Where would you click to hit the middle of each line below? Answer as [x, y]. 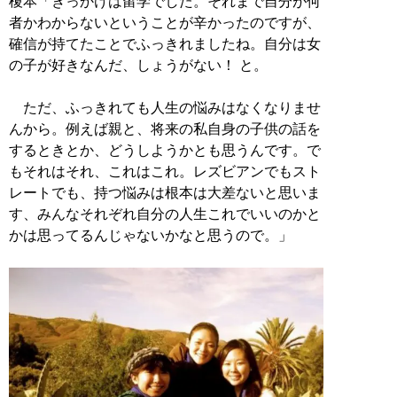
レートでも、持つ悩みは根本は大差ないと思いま [165, 193]
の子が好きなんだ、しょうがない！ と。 [138, 66]
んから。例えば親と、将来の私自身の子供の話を [165, 129]
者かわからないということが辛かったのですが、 [165, 23]
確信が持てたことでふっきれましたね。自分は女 [165, 44]
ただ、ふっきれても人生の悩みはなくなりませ [165, 108]
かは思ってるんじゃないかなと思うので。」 [151, 236]
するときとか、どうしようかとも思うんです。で [165, 151]
